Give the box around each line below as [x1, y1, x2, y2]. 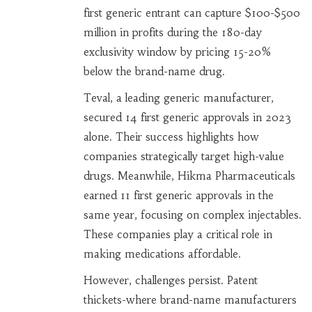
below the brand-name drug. [83, 64, 225, 78]
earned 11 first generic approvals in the [83, 188, 274, 202]
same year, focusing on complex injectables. [83, 208, 302, 221]
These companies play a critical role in [83, 227, 272, 241]
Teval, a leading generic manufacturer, [83, 91, 274, 104]
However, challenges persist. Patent [83, 273, 258, 287]
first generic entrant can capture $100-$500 [83, 6, 300, 19]
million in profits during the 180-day [83, 25, 262, 39]
